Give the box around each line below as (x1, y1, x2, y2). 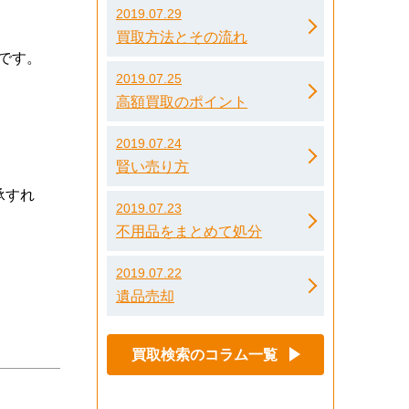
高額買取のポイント (116, 93, 247, 110)
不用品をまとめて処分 (116, 223, 262, 239)
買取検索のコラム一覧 (131, 346, 278, 362)
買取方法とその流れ (116, 28, 247, 45)
